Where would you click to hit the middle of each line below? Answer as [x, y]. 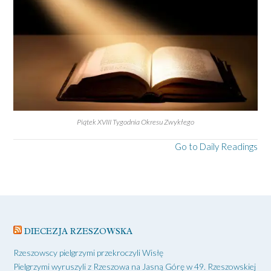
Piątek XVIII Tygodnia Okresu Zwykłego [135, 122]
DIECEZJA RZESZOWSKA [78, 231]
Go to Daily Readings [216, 146]
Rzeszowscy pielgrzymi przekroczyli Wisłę [88, 252]
